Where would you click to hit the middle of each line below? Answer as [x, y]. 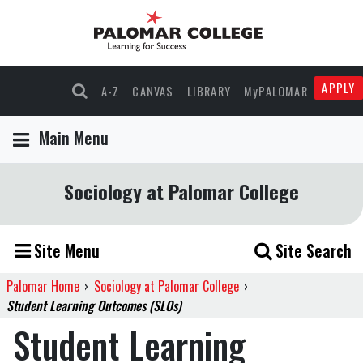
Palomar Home [43, 286]
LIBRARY [209, 92]
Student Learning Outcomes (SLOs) [94, 306]
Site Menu [67, 251]
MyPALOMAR [276, 92]
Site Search [314, 251]
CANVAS [153, 92]
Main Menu [74, 138]
